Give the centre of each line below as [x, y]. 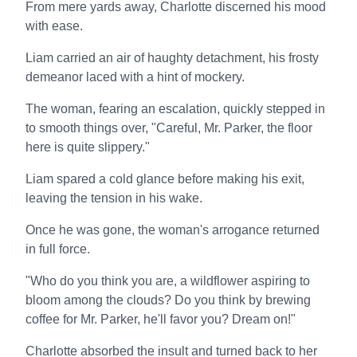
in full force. [58, 249]
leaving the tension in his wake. [114, 198]
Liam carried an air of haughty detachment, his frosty [172, 58]
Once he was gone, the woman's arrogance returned [173, 230]
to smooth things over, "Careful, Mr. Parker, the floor [169, 128]
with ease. [54, 26]
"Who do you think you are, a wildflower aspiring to [168, 281]
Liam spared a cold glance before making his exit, [165, 179]
